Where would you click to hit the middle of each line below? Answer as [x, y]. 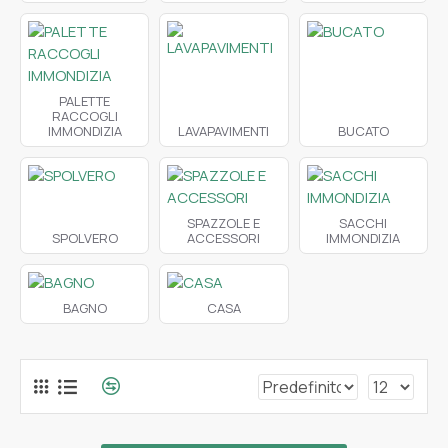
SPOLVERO [84, 238]
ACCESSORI [224, 238]
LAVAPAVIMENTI [224, 131]
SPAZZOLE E [224, 223]
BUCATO [363, 131]
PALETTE [85, 101]
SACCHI [363, 223]
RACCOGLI [84, 116]
